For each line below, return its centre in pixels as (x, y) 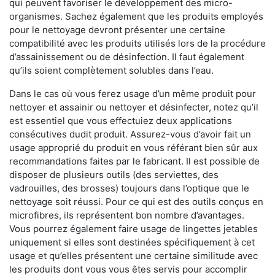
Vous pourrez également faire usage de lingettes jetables (134, 229)
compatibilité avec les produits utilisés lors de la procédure (137, 44)
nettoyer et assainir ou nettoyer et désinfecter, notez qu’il (134, 107)
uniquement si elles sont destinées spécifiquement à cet (132, 242)
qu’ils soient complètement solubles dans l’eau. (111, 71)
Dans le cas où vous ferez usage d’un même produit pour (133, 94)
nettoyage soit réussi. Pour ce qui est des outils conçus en (136, 202)
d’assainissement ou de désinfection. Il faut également (127, 57)
